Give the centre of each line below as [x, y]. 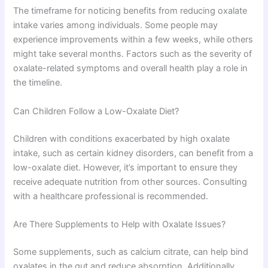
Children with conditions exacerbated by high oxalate [122, 138]
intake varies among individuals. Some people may [116, 25]
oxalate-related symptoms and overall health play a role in [131, 68]
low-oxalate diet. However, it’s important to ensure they [126, 167]
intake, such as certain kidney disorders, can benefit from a [133, 153]
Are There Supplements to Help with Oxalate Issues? [120, 225]
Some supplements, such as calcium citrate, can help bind [131, 252]
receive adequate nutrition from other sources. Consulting [130, 182]
